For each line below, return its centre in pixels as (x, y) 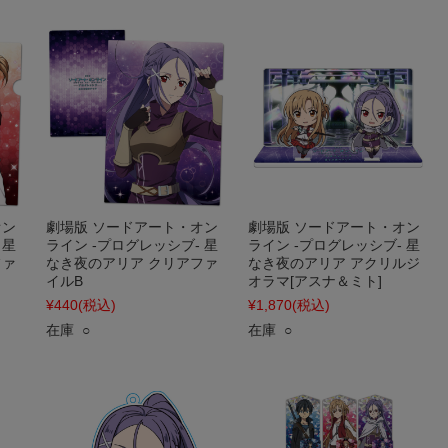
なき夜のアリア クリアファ (132, 263)
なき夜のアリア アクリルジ (334, 263)
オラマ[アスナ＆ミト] (315, 281)
